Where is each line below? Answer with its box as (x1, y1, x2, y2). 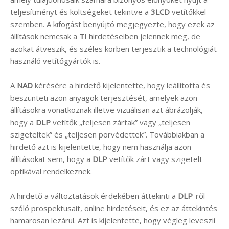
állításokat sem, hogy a (10, 153, 93, 164)
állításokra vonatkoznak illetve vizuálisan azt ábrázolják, (10, 104, 203, 115)
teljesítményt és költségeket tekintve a (10, 6, 151, 17)
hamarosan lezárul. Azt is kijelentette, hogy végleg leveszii (10, 215, 215, 225)
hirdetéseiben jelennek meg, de (87, 31, 200, 41)
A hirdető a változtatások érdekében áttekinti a (10, 190, 178, 201)
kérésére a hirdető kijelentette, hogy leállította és (33, 80, 210, 90)
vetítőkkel (170, 6, 206, 17)
